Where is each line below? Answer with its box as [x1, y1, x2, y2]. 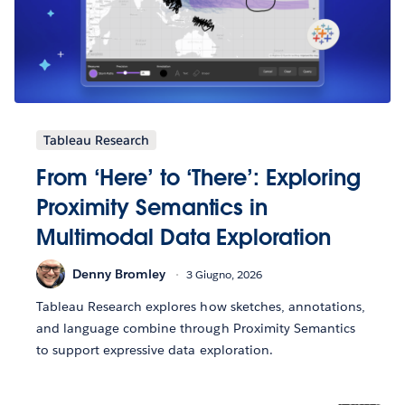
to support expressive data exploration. [36, 342, 273, 359]
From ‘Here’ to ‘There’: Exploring [36, 164, 361, 193]
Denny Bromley [72, 265, 165, 282]
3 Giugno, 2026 [186, 266, 262, 282]
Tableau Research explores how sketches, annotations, [36, 298, 365, 316]
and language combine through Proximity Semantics [36, 320, 355, 337]
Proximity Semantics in [36, 193, 268, 222]
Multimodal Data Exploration [36, 223, 331, 252]
